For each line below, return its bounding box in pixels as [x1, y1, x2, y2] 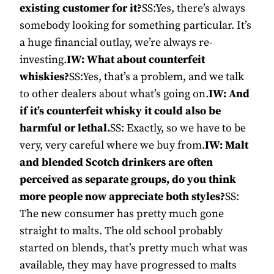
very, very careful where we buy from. [20, 138, 205, 153]
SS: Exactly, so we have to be [110, 121, 246, 136]
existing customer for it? [20, 1, 142, 16]
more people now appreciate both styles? [20, 190, 225, 204]
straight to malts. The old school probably [20, 224, 223, 239]
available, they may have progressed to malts [20, 258, 237, 273]
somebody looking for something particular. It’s [20, 18, 251, 33]
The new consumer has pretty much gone [20, 207, 224, 221]
